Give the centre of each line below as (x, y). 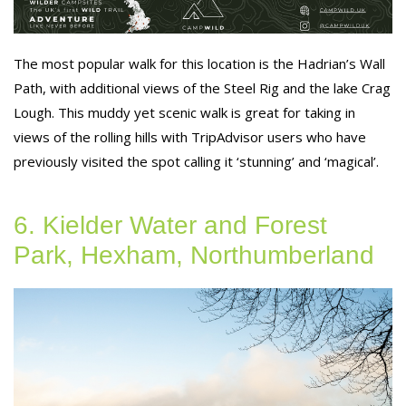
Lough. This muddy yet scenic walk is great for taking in (184, 112)
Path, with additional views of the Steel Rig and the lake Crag (202, 87)
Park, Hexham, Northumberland (194, 255)
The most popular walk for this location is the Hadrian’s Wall (199, 63)
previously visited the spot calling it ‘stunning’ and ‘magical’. (196, 161)
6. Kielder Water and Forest (170, 225)
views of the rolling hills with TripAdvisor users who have (190, 136)
